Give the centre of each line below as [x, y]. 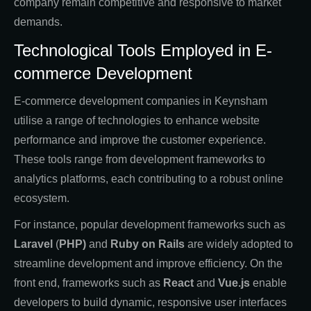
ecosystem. [42, 198]
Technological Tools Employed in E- [143, 50]
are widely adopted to [239, 244]
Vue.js [234, 283]
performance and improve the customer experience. [140, 140]
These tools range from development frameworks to [140, 159]
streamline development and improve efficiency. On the [148, 263]
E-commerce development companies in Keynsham [141, 101]
